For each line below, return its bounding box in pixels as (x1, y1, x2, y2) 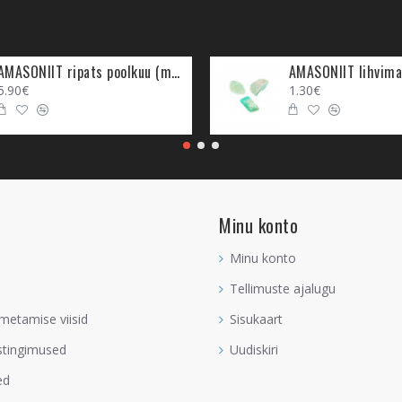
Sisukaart (230, 310, 283, 328)
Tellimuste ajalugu (230, 280, 336, 298)
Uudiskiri (230, 341, 278, 359)
